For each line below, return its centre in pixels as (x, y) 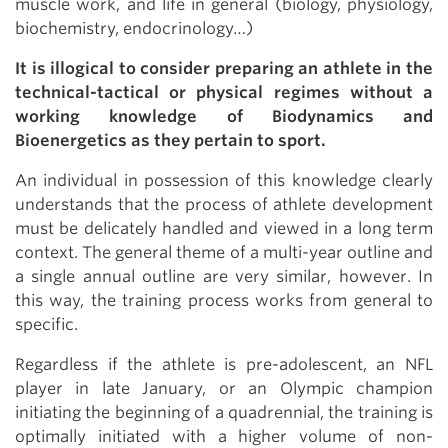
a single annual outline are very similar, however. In (224, 276)
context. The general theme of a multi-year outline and (224, 252)
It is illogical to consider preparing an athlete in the (224, 68)
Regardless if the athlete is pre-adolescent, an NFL (224, 364)
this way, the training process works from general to (224, 300)
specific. (46, 324)
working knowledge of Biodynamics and (224, 116)
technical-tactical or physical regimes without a (224, 92)
